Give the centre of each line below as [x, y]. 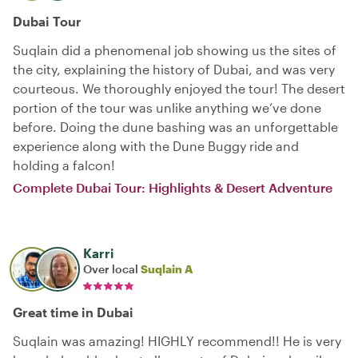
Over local [112, 269]
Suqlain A [167, 269]
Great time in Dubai [73, 312]
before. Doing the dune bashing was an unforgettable [175, 127]
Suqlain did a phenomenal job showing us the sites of [175, 50]
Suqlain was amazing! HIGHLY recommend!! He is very [177, 341]
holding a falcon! [64, 165]
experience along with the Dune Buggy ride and [156, 146]
